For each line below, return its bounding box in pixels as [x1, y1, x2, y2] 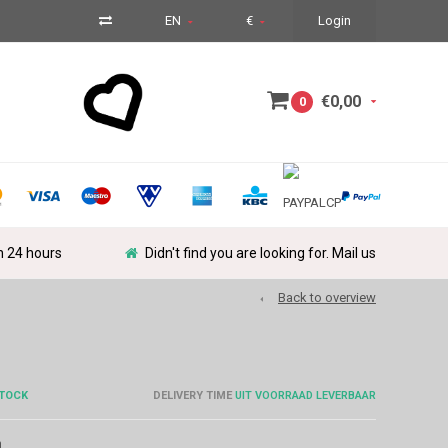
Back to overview [278, 290, 376, 305]
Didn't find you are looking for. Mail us [145, 245, 376, 261]
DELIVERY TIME [152, 388, 232, 402]
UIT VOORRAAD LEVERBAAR [231, 388, 376, 402]
